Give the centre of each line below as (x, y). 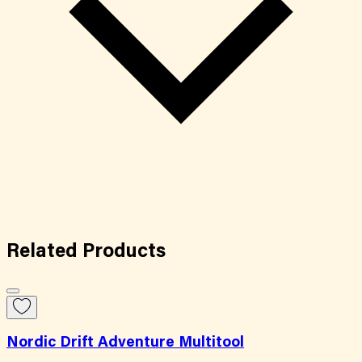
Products (124, 252)
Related (44, 252)
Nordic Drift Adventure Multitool (125, 343)
